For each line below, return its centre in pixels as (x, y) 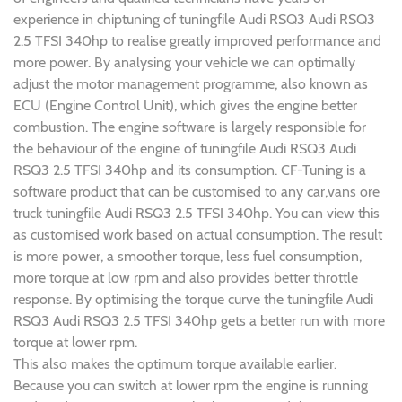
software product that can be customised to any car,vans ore (197, 192)
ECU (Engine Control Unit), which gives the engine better (185, 106)
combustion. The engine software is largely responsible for (190, 127)
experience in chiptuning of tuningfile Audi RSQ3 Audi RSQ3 (194, 20)
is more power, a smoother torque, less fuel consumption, (188, 257)
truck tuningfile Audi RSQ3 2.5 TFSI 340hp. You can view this (197, 214)
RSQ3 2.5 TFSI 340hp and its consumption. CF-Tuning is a (190, 170)
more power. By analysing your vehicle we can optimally (184, 63)
